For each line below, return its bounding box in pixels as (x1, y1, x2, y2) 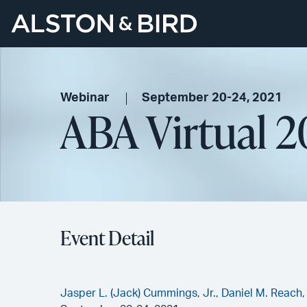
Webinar (60, 92, 110, 104)
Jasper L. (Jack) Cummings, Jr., (60, 288, 221, 299)
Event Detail (60, 225, 154, 251)
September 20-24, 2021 (142, 92, 283, 104)
